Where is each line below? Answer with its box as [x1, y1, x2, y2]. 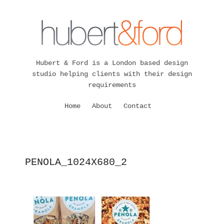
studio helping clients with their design [31, 70, 192, 78]
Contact [123, 102, 152, 110]
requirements [87, 81, 136, 89]
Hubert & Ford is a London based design [35, 59, 188, 67]
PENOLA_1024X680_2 [25, 156, 127, 168]
